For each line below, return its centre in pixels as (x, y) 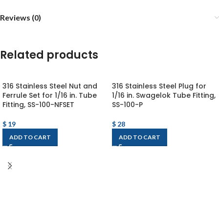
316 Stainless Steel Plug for (159, 86)
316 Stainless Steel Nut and (50, 86)
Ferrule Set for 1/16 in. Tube (50, 96)
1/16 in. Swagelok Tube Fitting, (164, 96)
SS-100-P (127, 105)
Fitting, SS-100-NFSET (38, 105)
